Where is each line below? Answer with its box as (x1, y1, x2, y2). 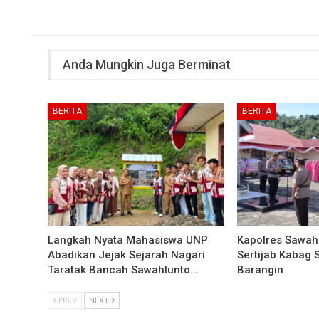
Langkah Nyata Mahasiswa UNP (48, 234, 208, 247)
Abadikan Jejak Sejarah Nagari (48, 249, 205, 262)
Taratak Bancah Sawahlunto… (48, 263, 197, 277)
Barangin (237, 263, 284, 277)
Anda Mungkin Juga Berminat (63, 56, 231, 72)
